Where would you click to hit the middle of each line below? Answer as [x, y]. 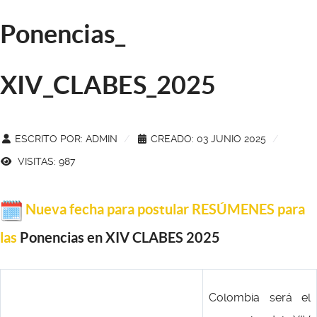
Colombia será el [260, 298]
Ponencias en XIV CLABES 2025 [119, 237]
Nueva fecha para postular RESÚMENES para [165, 209]
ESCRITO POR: [49, 139]
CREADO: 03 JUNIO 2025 [208, 139]
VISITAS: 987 [45, 161]
